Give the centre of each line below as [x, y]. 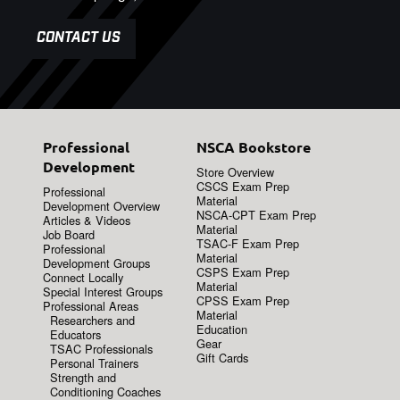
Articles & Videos [87, 220]
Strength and [83, 377]
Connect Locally [83, 277]
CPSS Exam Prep [242, 300]
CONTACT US [78, 38]
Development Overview [102, 205]
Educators [76, 334]
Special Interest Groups [103, 291]
